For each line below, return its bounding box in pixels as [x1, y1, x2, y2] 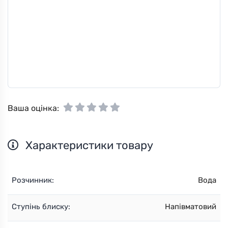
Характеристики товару [23, 138, 153, 152]
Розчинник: [12, 175, 54, 185]
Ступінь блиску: [12, 202, 70, 211]
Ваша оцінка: [8, 103, 59, 113]
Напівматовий [165, 202, 216, 211]
